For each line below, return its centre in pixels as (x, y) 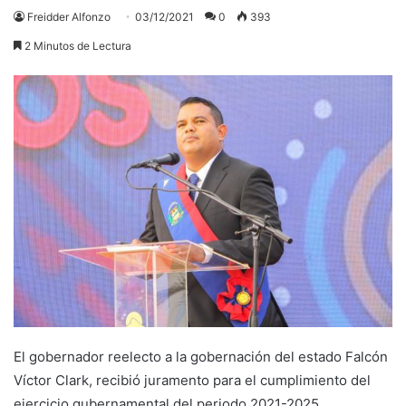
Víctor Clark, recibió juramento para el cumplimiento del (192, 381)
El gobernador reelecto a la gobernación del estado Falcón (201, 357)
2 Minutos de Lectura (77, 45)
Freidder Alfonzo (69, 16)
